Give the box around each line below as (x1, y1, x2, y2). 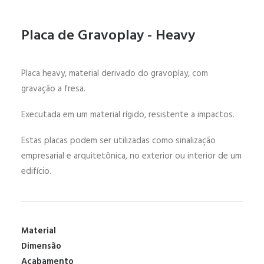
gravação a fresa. (21, 82, 85, 96)
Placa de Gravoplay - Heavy (21, 25, 195, 47)
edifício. (21, 164, 51, 179)
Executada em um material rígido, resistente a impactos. (21, 108, 235, 122)
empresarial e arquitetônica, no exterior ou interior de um (21, 149, 242, 163)
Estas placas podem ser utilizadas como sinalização (21, 134, 216, 148)
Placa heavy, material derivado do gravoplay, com (21, 67, 208, 81)
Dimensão (21, 239, 61, 253)
